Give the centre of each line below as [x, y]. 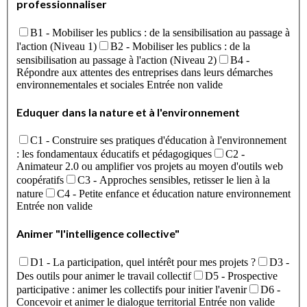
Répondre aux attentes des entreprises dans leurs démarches [145, 72]
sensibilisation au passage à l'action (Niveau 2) [116, 60]
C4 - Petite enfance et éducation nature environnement [174, 194]
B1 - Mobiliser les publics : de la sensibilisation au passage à [160, 32]
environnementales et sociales [80, 84]
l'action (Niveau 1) [57, 46]
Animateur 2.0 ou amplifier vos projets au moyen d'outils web [150, 167]
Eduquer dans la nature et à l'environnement [128, 112]
